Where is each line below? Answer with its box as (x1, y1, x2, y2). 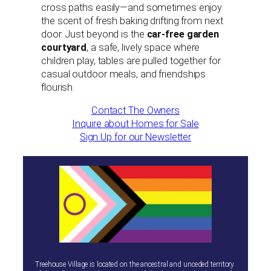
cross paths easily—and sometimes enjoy (41, 1, 223, 13)
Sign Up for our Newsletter (79, 131, 192, 143)
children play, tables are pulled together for (41, 54, 221, 67)
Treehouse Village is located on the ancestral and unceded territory (35, 260, 235, 269)
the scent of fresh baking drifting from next (41, 15, 223, 27)
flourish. (41, 81, 75, 93)
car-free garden (146, 28, 220, 40)
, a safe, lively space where (87, 41, 200, 53)
